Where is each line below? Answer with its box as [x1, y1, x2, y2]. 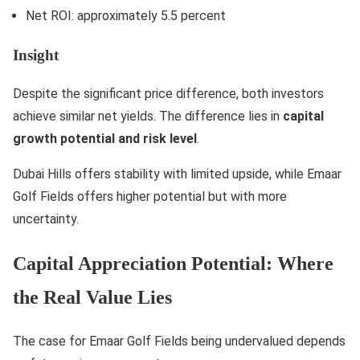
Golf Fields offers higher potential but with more [13, 189, 287, 205]
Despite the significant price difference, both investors [13, 86, 324, 102]
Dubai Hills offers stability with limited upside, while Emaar [13, 166, 342, 182]
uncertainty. [13, 211, 79, 227]
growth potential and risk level [13, 131, 197, 147]
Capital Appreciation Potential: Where [13, 253, 333, 275]
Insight [13, 46, 59, 63]
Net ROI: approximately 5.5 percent [26, 7, 226, 23]
